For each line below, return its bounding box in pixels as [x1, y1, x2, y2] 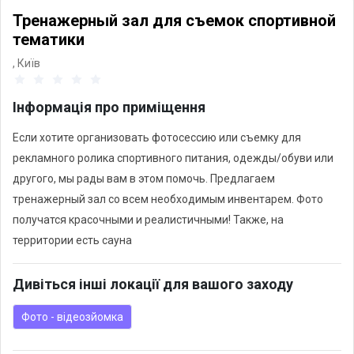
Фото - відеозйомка [21, 311, 123, 323]
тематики [13, 30, 85, 49]
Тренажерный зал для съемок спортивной [13, 11, 336, 30]
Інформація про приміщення [13, 99, 205, 115]
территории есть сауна [13, 234, 132, 247]
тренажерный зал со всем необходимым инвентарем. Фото [13, 193, 323, 205]
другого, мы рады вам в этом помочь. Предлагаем [13, 172, 275, 185]
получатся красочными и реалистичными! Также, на [13, 213, 284, 226]
